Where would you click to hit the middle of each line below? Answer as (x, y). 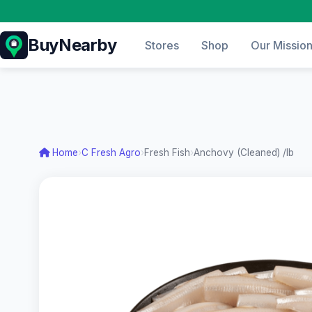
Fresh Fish (167, 152)
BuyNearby (72, 45)
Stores (162, 45)
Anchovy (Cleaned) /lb (244, 152)
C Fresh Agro (111, 152)
